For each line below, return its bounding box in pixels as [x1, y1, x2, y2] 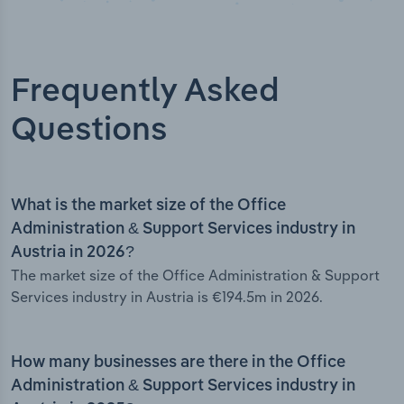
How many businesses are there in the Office [11, 354, 345, 372]
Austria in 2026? [11, 244, 134, 262]
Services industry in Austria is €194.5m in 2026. [11, 288, 323, 307]
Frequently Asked [11, 76, 280, 109]
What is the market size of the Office [11, 197, 286, 215]
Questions [11, 115, 168, 148]
